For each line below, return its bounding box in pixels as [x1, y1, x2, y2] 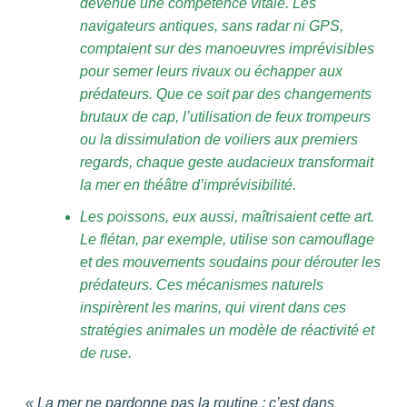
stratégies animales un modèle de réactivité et [80, 323, 374, 339]
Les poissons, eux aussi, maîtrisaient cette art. [80, 209, 374, 225]
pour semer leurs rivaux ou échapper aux [80, 64, 342, 80]
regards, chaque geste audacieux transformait [80, 154, 373, 171]
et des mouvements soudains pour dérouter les [80, 254, 381, 271]
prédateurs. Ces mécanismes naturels [80, 277, 323, 293]
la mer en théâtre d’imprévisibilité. [80, 177, 296, 194]
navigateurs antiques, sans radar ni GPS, [80, 18, 343, 35]
